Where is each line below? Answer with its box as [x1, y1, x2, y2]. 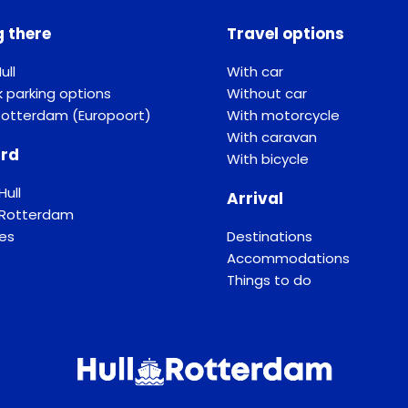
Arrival [227, 188, 283, 210]
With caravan [227, 127, 317, 148]
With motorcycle [227, 106, 340, 126]
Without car [227, 84, 307, 104]
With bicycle [227, 149, 309, 169]
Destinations [227, 227, 312, 247]
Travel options [227, 23, 344, 46]
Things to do [227, 270, 311, 291]
